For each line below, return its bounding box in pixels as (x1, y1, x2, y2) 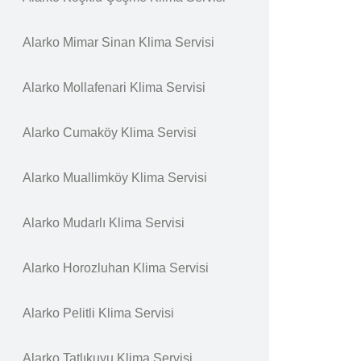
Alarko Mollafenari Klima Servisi (23, 81, 205, 94)
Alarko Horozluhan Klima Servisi (23, 261, 209, 275)
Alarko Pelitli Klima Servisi (23, 306, 174, 320)
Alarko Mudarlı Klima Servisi (23, 216, 185, 230)
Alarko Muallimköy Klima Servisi (23, 171, 207, 185)
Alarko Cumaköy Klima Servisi (23, 126, 197, 139)
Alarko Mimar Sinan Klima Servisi (23, 35, 214, 49)
